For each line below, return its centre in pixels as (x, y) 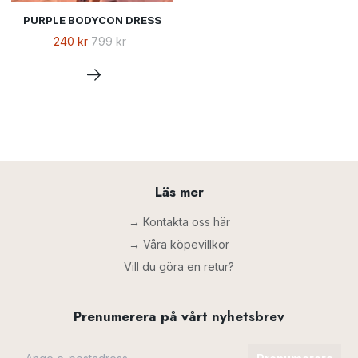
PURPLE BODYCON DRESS (92, 20)
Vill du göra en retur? (179, 267)
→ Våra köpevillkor (179, 245)
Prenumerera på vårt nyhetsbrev (179, 317)
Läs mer (179, 191)
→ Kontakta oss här (179, 222)
